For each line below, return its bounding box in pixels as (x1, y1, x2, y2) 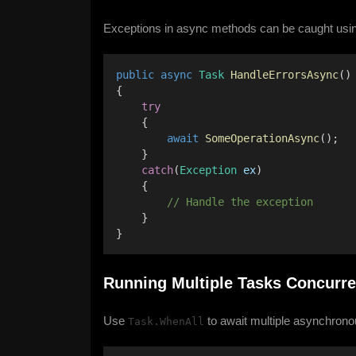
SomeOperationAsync (205, 132, 319, 145)
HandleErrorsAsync (230, 68, 339, 81)
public (116, 68, 154, 81)
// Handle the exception (116, 195, 319, 208)
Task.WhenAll (128, 315, 204, 327)
